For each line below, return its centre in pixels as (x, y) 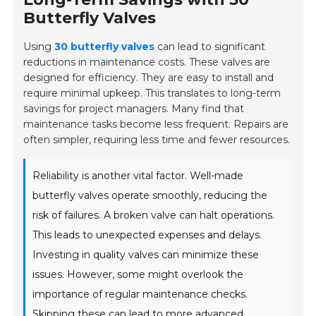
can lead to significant (210, 47)
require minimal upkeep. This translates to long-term (152, 93)
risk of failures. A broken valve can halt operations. (154, 215)
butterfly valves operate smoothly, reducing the (150, 196)
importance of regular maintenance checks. (140, 294)
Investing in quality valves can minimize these (146, 255)
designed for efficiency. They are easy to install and (149, 78)
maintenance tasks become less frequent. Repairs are (156, 124)
